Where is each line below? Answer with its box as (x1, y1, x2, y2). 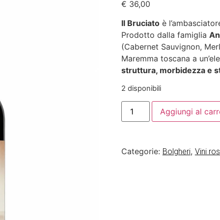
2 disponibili (121, 84, 161, 93)
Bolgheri (162, 146, 191, 156)
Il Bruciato (121, 18, 160, 28)
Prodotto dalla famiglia (121, 29, 209, 40)
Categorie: (121, 146, 163, 156)
